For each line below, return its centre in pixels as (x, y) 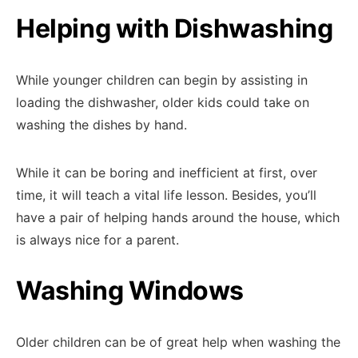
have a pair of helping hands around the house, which (178, 217)
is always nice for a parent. (97, 240)
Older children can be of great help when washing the (178, 342)
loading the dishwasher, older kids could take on (163, 102)
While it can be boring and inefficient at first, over (167, 173)
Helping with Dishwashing (175, 28)
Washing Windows (130, 290)
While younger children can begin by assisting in (162, 80)
